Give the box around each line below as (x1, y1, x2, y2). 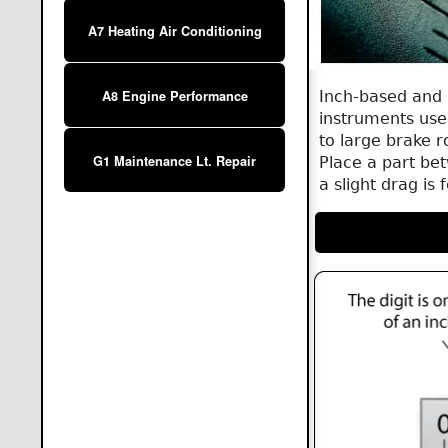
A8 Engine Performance (101, 87, 248, 106)
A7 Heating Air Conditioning (87, 22, 262, 41)
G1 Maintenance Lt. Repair (93, 152, 257, 171)
